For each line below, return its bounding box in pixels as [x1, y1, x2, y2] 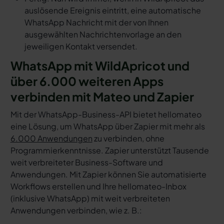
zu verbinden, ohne [92, 133, 164, 144]
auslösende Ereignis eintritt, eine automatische [24, 5, 201, 16]
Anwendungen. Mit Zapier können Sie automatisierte [10, 169, 206, 180]
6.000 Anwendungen [10, 133, 92, 144]
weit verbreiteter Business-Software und [10, 157, 163, 168]
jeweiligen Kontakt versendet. [24, 41, 137, 52]
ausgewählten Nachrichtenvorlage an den [24, 29, 181, 40]
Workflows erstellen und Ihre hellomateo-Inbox [10, 181, 186, 192]
